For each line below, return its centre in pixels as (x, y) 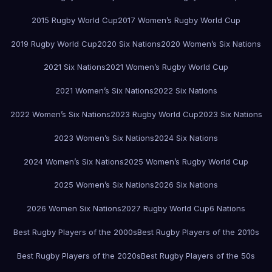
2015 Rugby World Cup (75, 20)
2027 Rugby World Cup (165, 209)
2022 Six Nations (185, 91)
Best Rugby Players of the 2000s (75, 232)
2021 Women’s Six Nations (104, 91)
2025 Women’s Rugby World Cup (186, 161)
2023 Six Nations (230, 114)
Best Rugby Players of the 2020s (79, 255)
